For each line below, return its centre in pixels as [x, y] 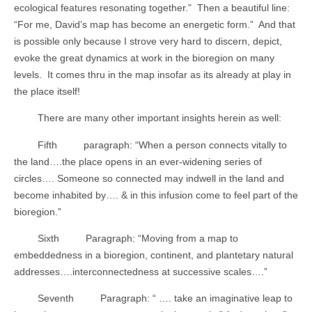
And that [277, 24]
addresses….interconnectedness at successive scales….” [141, 271]
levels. [28, 74]
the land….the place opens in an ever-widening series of [138, 161]
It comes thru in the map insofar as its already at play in [169, 74]
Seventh [55, 298]
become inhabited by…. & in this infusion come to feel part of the [156, 195]
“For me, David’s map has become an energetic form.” [134, 24]
